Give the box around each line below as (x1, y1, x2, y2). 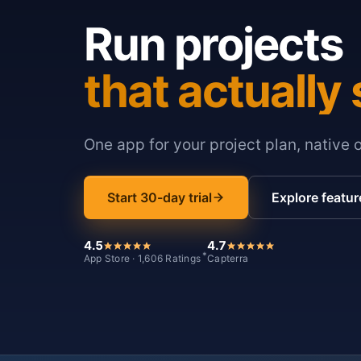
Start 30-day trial (107, 189, 212, 205)
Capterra (207, 252, 249, 264)
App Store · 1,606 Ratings (84, 252, 201, 264)
